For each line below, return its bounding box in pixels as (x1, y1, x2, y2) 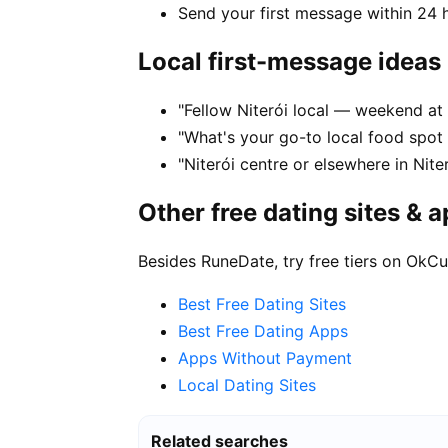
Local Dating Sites (178, 375, 316, 396)
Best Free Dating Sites (178, 294, 346, 315)
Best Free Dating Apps (178, 321, 348, 342)
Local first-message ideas (138, 47, 441, 77)
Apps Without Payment (178, 348, 352, 369)
